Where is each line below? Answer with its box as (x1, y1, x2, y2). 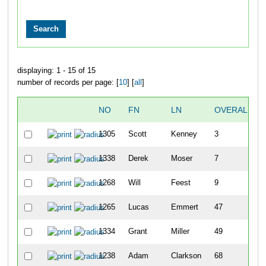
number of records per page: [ (17, 78, 119, 87)
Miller (170, 227, 189, 236)
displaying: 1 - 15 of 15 (17, 66, 96, 75)
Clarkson (170, 251, 201, 260)
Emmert (170, 202, 198, 211)
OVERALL (214, 104, 252, 115)
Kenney (170, 129, 197, 138)
